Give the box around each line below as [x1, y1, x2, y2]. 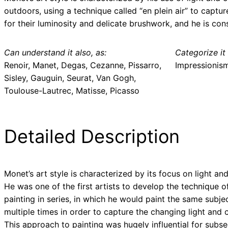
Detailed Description [4, 125, 180, 148]
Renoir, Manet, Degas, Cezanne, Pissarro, [4, 60, 161, 71]
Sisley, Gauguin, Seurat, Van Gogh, [4, 73, 136, 83]
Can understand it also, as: [4, 47, 106, 58]
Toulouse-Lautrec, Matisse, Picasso [4, 85, 139, 96]
